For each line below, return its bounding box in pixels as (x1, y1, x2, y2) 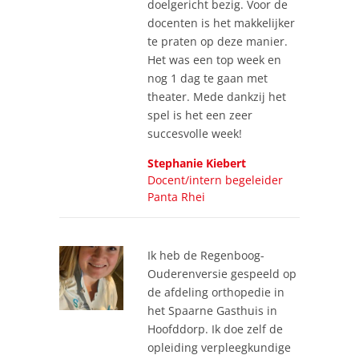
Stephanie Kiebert (147, 155, 246, 171)
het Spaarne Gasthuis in (147, 302, 277, 318)
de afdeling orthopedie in (147, 284, 284, 300)
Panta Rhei (147, 188, 205, 204)
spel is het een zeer (147, 107, 252, 123)
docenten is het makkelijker (147, 14, 295, 30)
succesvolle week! (147, 125, 242, 141)
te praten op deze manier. (147, 33, 288, 49)
